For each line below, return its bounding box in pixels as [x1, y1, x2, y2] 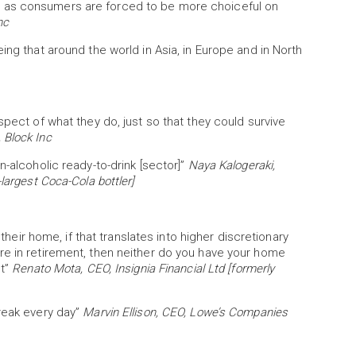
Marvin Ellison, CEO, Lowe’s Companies [83, 305, 288, 319]
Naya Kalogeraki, [188, 158, 276, 172]
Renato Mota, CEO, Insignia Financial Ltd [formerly [12, 261, 275, 276]
